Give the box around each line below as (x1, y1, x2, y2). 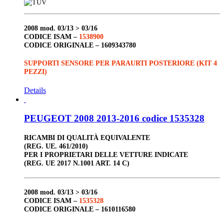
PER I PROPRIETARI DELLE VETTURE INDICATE (24, 150, 188, 159)
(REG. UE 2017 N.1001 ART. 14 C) (24, 159, 129, 167)
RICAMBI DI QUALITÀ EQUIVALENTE (24, 133, 150, 142)
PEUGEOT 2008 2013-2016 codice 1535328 (24, 113, 204, 124)
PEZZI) (24, 67, 47, 76)
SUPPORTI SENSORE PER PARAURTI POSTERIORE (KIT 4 (24, 59, 217, 67)
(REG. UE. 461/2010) (24, 142, 88, 150)
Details (24, 85, 46, 94)
